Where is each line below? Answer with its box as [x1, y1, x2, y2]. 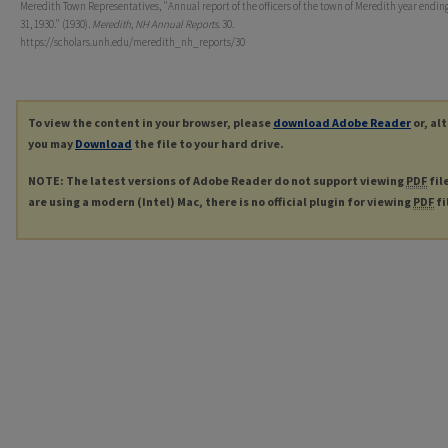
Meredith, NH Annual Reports [92, 17, 218, 32]
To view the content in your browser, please [28, 115, 273, 131]
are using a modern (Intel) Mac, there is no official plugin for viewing [28, 194, 413, 210]
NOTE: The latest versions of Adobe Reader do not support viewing [28, 173, 406, 189]
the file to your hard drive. [132, 136, 284, 152]
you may [28, 136, 75, 152]
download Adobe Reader [273, 115, 411, 131]
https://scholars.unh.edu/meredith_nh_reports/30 [20, 35, 245, 50]
